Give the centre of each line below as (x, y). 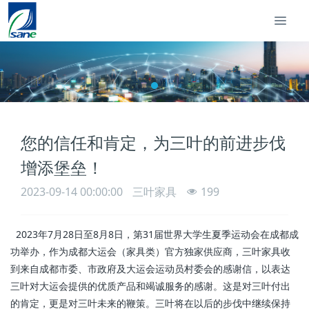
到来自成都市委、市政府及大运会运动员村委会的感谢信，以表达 (150, 268)
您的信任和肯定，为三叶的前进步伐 (153, 142)
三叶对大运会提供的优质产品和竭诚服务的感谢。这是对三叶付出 (150, 286)
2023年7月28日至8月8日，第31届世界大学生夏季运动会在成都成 (154, 234)
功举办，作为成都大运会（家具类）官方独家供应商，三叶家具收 (150, 251)
